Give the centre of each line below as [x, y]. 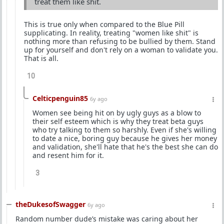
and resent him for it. [68, 155]
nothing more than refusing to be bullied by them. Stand [120, 41]
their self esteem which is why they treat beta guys [118, 121]
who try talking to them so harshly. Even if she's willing [124, 130]
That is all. [41, 58]
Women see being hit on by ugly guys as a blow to [117, 113]
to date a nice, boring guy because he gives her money [125, 138]
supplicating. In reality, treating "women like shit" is [111, 33]
